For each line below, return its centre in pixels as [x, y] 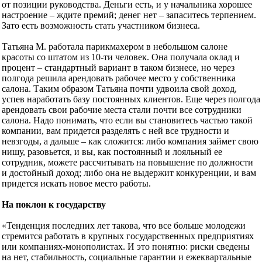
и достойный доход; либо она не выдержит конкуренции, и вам [129, 173]
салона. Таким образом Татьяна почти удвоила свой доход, [119, 89]
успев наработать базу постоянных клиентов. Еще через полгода [131, 99]
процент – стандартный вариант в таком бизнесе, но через [118, 68]
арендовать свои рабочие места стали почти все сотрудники [122, 110]
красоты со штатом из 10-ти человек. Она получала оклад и [121, 57]
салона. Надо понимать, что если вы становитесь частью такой [127, 120]
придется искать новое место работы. [76, 184]
